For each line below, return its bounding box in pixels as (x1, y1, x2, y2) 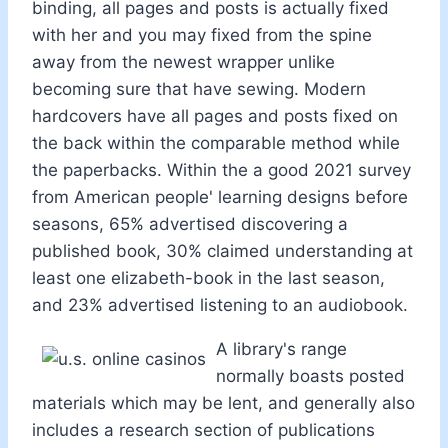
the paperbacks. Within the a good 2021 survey (32, 159, 411, 180)
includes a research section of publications (32, 419, 375, 440)
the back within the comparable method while (32, 132, 400, 153)
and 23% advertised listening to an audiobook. (32, 294, 408, 315)
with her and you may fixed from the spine (32, 24, 372, 45)
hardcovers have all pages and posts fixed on (32, 105, 398, 126)
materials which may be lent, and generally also (32, 392, 415, 413)
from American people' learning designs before (32, 186, 408, 207)
